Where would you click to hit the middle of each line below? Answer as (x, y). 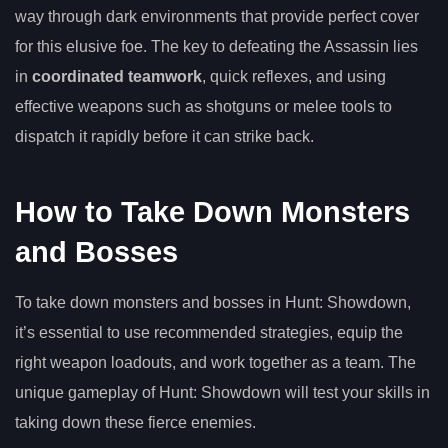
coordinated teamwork (117, 77)
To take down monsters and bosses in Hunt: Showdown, (213, 303)
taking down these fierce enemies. (135, 423)
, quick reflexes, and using (294, 77)
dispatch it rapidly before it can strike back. (164, 137)
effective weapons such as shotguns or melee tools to (203, 107)
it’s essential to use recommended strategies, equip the (209, 333)
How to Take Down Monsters (212, 212)
